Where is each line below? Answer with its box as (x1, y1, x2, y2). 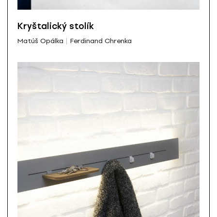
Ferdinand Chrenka (70, 36, 132, 45)
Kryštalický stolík (17, 20, 94, 31)
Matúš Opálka (17, 36, 63, 45)
